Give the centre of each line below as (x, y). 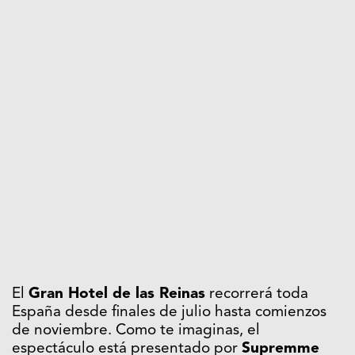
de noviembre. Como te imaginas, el (136, 330)
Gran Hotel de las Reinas (117, 294)
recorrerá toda (257, 294)
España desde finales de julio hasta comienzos (169, 312)
